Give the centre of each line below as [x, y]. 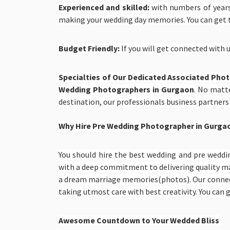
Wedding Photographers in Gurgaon [126, 89]
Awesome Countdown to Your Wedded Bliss [139, 220]
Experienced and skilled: [105, 7]
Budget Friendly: [89, 48]
